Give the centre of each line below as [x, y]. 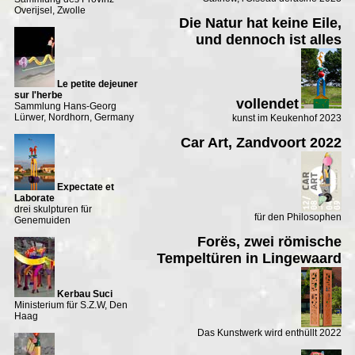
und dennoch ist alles [268, 40]
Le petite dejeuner [97, 84]
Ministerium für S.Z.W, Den [71, 305]
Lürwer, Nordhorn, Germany [74, 117]
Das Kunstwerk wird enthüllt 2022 [269, 333]
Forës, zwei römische [269, 242]
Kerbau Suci [84, 294]
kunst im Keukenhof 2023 [286, 118]
